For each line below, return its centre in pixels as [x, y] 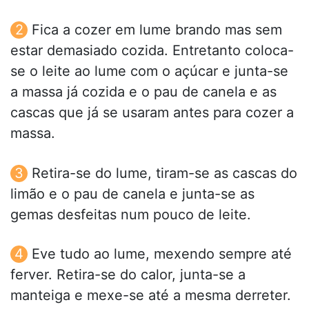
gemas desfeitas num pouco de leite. [131, 214]
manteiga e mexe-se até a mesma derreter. [151, 295]
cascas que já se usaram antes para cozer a [152, 113]
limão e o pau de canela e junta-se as [132, 193]
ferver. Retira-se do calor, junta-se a [128, 274]
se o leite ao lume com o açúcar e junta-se [149, 71]
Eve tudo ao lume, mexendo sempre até [162, 253]
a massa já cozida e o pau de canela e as [143, 92]
